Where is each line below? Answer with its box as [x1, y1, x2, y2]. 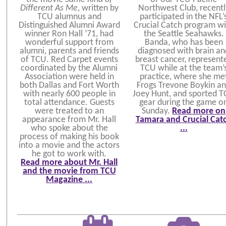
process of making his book [19, 132, 119, 142]
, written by [77, 3, 119, 13]
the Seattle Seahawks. [143, 29, 224, 39]
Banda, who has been [144, 37, 223, 47]
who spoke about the [30, 123, 108, 133]
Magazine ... [46, 175, 93, 185]
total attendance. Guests [24, 97, 115, 107]
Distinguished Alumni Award [18, 20, 120, 30]
